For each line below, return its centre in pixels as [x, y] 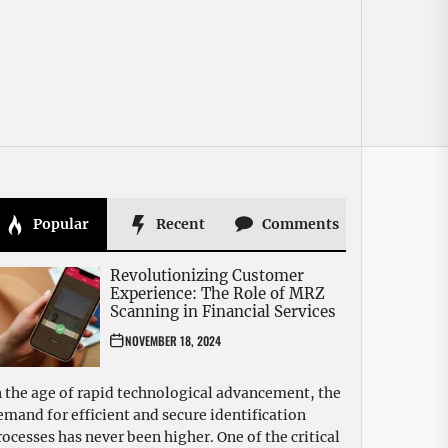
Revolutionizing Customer [207, 276]
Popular [59, 223]
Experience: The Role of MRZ [217, 294]
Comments [298, 223]
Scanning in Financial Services [223, 312]
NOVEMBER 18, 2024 [173, 341]
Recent [178, 223]
